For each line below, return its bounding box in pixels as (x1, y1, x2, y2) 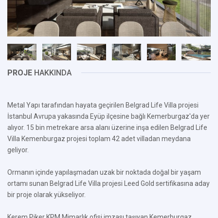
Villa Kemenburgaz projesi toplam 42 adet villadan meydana (7, 135, 191, 143)
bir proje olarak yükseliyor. (7, 191, 86, 199)
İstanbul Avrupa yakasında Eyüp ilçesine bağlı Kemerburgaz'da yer (7, 112, 210, 120)
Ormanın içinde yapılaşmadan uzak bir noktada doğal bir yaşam (7, 168, 201, 176)
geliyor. (7, 146, 29, 154)
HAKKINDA (32, 68, 72, 77)
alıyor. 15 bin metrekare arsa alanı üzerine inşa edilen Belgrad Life (7, 124, 207, 131)
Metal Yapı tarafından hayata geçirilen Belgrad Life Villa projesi (7, 101, 199, 109)
